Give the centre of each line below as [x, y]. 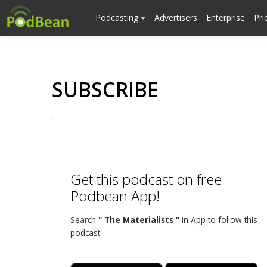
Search [84, 220]
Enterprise [226, 18]
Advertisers [176, 18]
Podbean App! [115, 196]
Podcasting [118, 18]
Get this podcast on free [146, 179]
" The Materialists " [139, 220]
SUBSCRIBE [105, 89]
